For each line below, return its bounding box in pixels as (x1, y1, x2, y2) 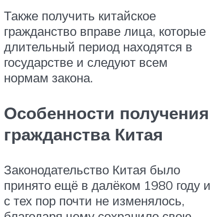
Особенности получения (4, 102, 209, 124)
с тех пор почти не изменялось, (4, 193, 185, 209)
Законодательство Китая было (4, 162, 180, 178)
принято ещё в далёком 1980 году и (4, 177, 211, 193)
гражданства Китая (4, 124, 163, 145)
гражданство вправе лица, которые (4, 23, 206, 39)
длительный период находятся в (4, 38, 192, 54)
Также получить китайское (4, 7, 156, 23)
